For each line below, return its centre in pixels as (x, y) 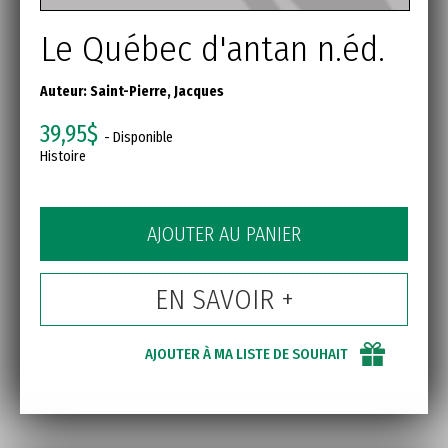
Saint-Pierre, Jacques (157, 91)
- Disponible (135, 137)
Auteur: (65, 91)
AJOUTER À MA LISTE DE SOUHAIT (246, 353)
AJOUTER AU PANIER (224, 233)
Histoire (63, 156)
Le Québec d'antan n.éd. (212, 48)
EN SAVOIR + (224, 299)
